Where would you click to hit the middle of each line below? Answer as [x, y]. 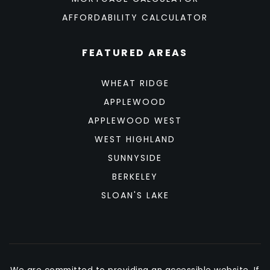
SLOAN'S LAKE [135, 196]
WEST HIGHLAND [135, 140]
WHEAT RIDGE [135, 83]
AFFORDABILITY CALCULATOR [135, 18]
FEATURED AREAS [135, 53]
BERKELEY [135, 177]
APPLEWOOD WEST [135, 121]
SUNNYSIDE [135, 158]
